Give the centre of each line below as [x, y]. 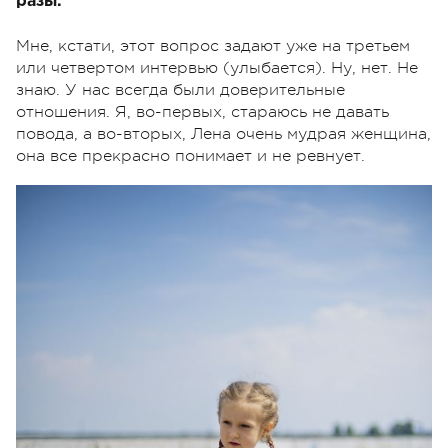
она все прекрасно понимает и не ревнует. [190, 156]
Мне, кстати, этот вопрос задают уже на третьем [213, 46]
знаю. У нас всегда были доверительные [180, 90]
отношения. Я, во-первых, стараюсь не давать [202, 112]
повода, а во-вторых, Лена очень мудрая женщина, [223, 134]
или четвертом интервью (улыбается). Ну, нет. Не [217, 68]
